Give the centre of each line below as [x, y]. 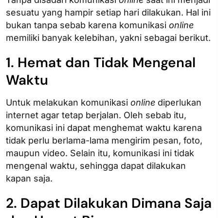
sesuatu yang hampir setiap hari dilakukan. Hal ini [108, 13]
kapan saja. [29, 179]
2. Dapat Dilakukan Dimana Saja [109, 203]
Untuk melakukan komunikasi [68, 103]
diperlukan [178, 103]
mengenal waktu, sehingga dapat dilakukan [96, 166]
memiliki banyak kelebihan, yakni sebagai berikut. [108, 38]
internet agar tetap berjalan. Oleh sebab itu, [96, 115]
